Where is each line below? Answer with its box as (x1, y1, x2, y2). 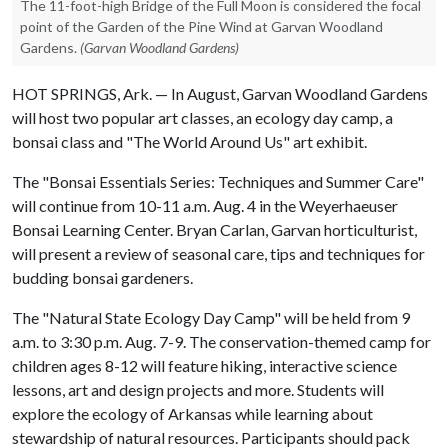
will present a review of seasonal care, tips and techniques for (12, 244, 425, 263)
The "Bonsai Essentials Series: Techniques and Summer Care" (12, 172, 424, 191)
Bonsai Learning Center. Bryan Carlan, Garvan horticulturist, (12, 220, 417, 239)
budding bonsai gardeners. (12, 268, 196, 287)
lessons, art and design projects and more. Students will (12, 380, 384, 399)
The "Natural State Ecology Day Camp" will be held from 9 (12, 308, 410, 327)
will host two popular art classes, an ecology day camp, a (12, 108, 393, 127)
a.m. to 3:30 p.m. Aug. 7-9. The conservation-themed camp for (12, 332, 431, 351)
